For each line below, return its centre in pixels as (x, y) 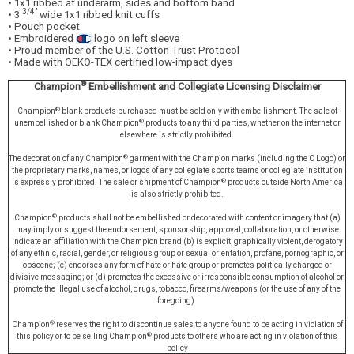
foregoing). (177, 301)
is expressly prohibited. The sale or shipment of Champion (116, 183)
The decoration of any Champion (66, 159)
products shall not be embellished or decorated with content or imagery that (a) (198, 218)
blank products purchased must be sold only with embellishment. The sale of (198, 111)
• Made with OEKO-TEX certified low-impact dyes (120, 62)
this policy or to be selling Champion (82, 337)
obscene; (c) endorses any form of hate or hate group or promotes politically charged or (177, 265)
